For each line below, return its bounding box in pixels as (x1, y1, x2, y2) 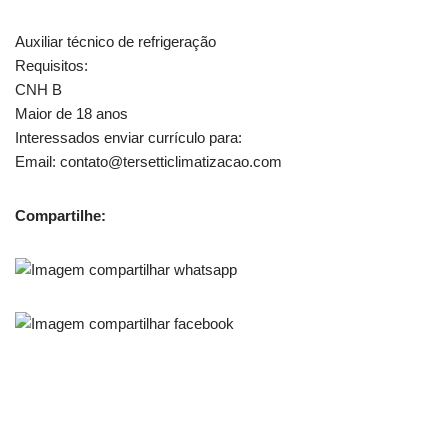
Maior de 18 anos (15, 104, 128, 122)
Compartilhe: (15, 206, 106, 224)
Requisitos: (15, 56, 88, 74)
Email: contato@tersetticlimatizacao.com (15, 152, 282, 170)
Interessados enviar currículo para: (15, 128, 242, 146)
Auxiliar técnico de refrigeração (15, 32, 216, 50)
